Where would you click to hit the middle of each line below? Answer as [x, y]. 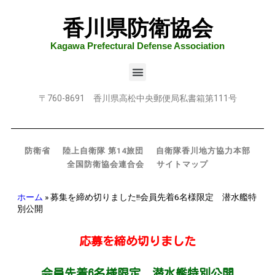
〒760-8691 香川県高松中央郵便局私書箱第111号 [137, 98]
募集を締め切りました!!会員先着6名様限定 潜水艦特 [153, 197]
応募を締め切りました [137, 241]
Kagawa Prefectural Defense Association [137, 46]
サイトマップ [182, 164]
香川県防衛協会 [137, 28]
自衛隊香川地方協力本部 [203, 150]
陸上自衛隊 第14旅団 [103, 150]
